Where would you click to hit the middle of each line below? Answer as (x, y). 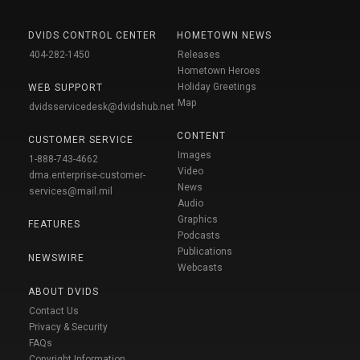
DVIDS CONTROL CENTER (92, 36)
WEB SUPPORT (65, 88)
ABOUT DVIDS (63, 292)
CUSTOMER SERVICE (81, 140)
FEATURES (54, 225)
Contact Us (54, 311)
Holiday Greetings (217, 87)
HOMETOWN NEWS (224, 36)
